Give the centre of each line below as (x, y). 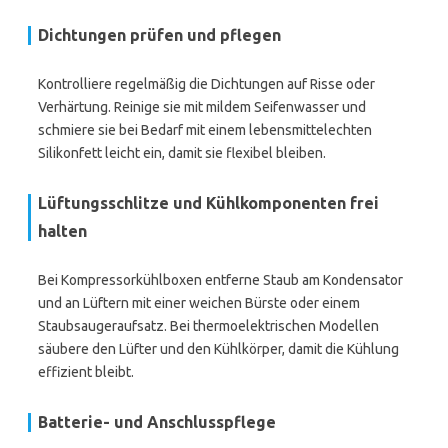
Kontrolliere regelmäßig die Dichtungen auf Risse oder (206, 84)
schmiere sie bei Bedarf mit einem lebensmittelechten (205, 130)
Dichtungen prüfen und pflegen (159, 35)
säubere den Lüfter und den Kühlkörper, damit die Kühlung (218, 349)
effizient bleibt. (86, 372)
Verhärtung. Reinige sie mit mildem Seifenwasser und (202, 107)
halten (62, 231)
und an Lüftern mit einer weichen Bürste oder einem (199, 303)
